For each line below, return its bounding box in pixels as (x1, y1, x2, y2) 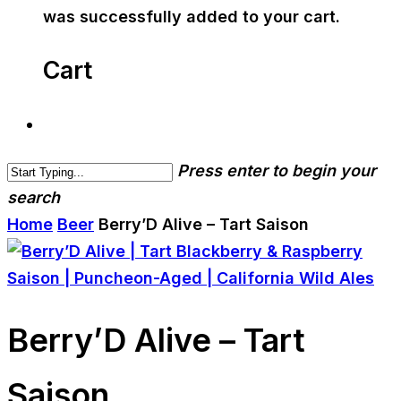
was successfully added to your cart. (43, 7, 340, 26)
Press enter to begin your (177, 161, 376, 181)
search (7, 188, 60, 208)
